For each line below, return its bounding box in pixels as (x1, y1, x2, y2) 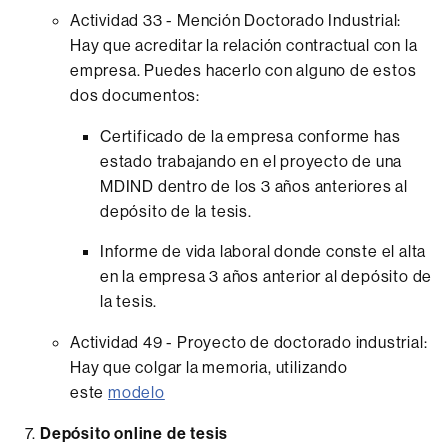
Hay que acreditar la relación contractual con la (70, 35, 418, 55)
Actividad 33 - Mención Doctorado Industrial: (70, 10, 405, 30)
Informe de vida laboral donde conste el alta (100, 241, 427, 261)
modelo (108, 382, 165, 402)
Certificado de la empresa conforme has (100, 126, 401, 146)
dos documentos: (70, 85, 201, 105)
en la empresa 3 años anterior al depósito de (100, 266, 433, 286)
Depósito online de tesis (40, 423, 229, 443)
